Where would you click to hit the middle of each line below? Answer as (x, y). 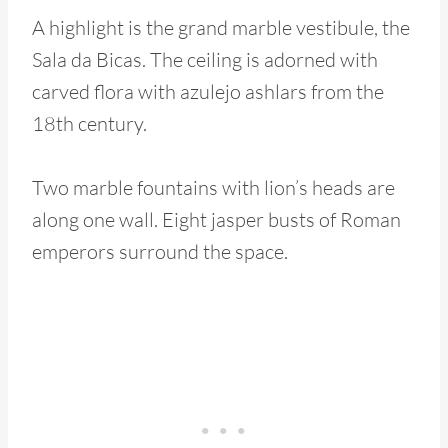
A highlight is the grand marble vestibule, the (221, 27)
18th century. (89, 123)
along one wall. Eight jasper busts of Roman (216, 219)
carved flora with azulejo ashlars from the (208, 91)
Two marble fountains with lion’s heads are (213, 187)
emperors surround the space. (160, 251)
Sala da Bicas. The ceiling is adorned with (205, 59)
